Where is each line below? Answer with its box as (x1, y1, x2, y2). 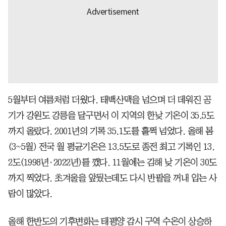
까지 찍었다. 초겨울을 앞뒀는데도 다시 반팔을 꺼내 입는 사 (8, 173, 217, 183)
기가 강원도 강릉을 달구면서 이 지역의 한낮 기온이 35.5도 (8, 110, 214, 120)
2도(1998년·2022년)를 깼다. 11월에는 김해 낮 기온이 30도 (8, 157, 217, 167)
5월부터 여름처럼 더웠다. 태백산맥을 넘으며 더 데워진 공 (8, 95, 211, 104)
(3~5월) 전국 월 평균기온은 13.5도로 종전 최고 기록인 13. (8, 142, 214, 151)
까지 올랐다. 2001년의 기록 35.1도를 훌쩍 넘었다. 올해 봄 (8, 126, 213, 136)
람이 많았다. (8, 189, 52, 198)
